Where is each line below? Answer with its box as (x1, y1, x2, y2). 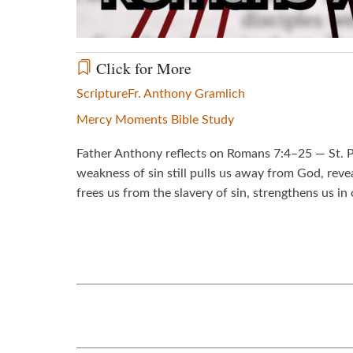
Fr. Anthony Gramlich (128, 87, 245, 100)
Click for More (92, 57, 191, 79)
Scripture (76, 87, 128, 100)
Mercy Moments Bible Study (76, 113, 234, 126)
